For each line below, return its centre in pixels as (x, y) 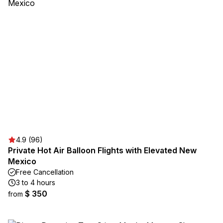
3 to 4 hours (36, 182)
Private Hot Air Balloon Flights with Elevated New (102, 150)
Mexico (22, 161)
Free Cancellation (45, 172)
